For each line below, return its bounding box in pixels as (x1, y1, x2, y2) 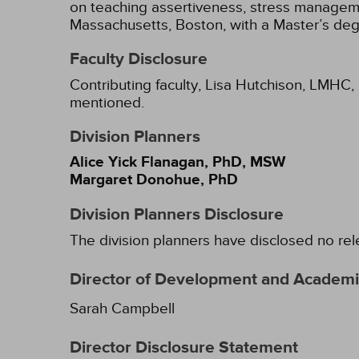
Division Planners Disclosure (70, 204, 284, 225)
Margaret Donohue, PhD (70, 171, 238, 189)
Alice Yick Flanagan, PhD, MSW (70, 153, 285, 171)
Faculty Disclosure (70, 49, 208, 70)
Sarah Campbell (70, 300, 175, 317)
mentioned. (70, 94, 144, 111)
